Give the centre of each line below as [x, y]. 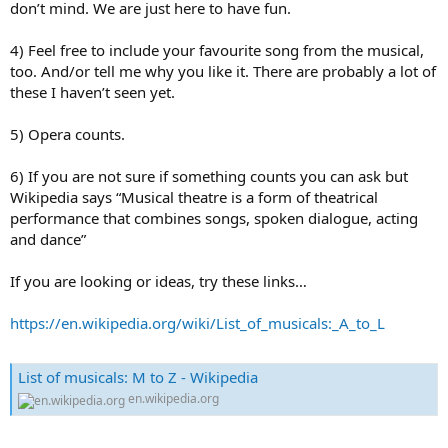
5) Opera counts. [67, 134]
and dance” [48, 239]
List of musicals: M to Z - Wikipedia [138, 377]
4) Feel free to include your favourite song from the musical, [217, 50]
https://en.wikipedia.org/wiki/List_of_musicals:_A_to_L [197, 323]
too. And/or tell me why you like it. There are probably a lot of [223, 71]
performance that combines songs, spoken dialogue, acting [214, 218]
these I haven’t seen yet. [92, 92]
